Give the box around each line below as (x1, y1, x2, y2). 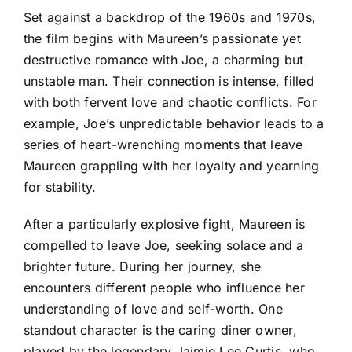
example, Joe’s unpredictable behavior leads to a (24, 115, 324, 131)
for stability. (24, 178, 97, 195)
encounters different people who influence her (24, 279, 305, 295)
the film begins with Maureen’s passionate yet (24, 30, 301, 46)
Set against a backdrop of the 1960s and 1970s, (24, 9, 317, 25)
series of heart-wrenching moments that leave (24, 136, 303, 152)
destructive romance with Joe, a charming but (24, 51, 304, 68)
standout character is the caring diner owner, (24, 321, 297, 338)
